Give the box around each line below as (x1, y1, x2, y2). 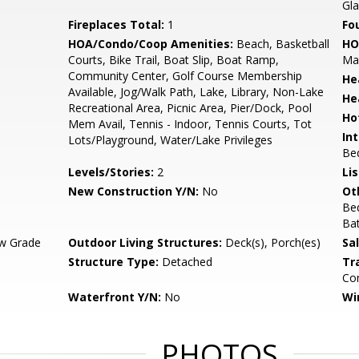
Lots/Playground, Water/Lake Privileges (68, 132, 273, 147)
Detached (159, 254, 213, 269)
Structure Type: (68, 254, 159, 269)
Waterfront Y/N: (68, 289, 162, 305)
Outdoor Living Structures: (68, 235, 223, 250)
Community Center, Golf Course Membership (68, 68, 303, 83)
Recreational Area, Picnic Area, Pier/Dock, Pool (68, 100, 313, 115)
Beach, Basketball (233, 36, 330, 51)
